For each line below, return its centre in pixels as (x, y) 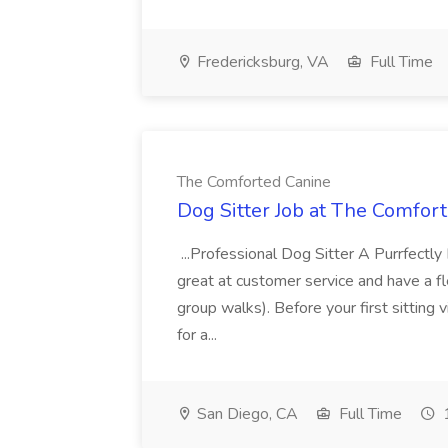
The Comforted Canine (254, 182)
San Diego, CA (245, 414)
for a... (199, 335)
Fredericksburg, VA (261, 62)
